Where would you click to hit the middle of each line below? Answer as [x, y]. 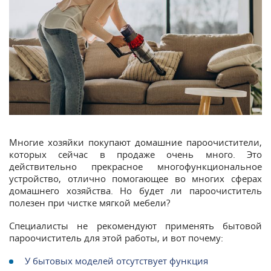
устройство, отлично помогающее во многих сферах [135, 178]
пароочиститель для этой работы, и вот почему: [116, 237]
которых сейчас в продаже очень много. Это [135, 154]
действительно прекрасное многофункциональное [135, 166]
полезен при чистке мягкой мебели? [90, 202]
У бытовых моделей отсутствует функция [116, 260]
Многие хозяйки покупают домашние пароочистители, [135, 142]
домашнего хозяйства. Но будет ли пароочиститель [135, 190]
